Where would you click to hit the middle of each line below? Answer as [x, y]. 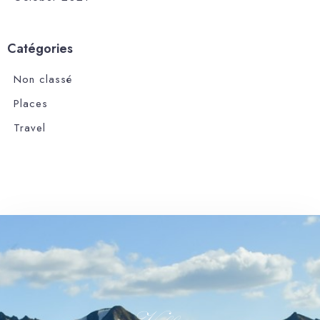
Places [31, 103]
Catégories [40, 48]
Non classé [43, 79]
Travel [30, 127]
